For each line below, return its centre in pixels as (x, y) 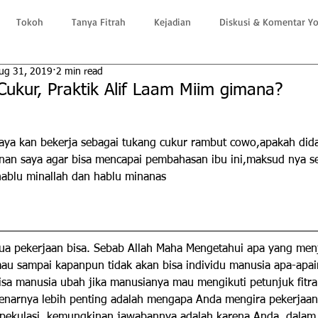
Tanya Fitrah (99, 21)
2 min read (79, 72)
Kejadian (172, 21)
